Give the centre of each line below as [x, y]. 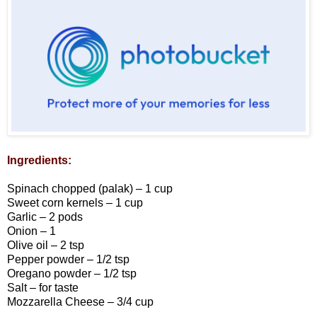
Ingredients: [39, 161]
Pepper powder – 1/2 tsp [68, 260]
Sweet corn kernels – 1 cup [75, 203]
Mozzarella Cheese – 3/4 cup [80, 302]
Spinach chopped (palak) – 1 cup [90, 189]
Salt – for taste [43, 288]
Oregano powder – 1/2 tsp [72, 274]
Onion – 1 [31, 231]
